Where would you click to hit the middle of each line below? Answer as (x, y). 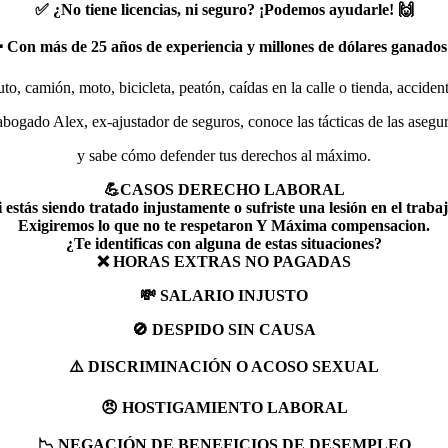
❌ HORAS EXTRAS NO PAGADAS (224, 261)
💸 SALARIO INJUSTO (224, 295)
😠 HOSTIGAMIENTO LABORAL (224, 407)
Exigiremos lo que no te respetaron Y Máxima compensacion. (224, 225)
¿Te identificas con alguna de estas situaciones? (224, 243)
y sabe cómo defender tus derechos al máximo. (224, 155)
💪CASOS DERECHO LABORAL (224, 189)
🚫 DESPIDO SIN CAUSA (224, 329)
